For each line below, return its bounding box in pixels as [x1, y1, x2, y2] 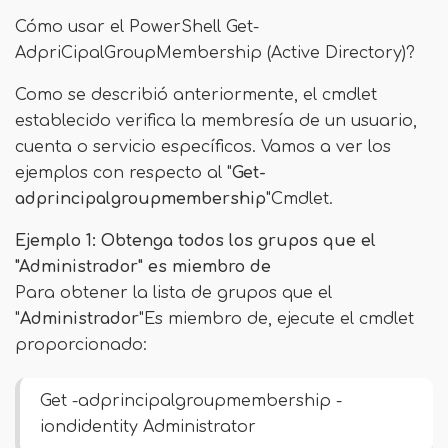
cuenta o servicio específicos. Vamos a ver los [15, 138, 391, 156]
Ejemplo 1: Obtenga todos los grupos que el [15, 232, 376, 250]
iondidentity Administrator [40, 418, 256, 436]
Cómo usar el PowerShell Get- [15, 18, 259, 36]
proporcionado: [15, 336, 147, 354]
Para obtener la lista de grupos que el [15, 284, 332, 302]
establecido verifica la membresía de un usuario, [15, 112, 417, 130]
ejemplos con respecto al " [15, 164, 232, 182]
